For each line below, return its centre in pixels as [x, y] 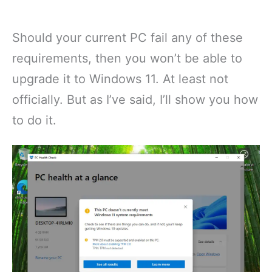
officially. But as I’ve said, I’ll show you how [135, 100]
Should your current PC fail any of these [127, 38]
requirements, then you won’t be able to [127, 58]
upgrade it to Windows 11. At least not [120, 79]
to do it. [34, 120]
